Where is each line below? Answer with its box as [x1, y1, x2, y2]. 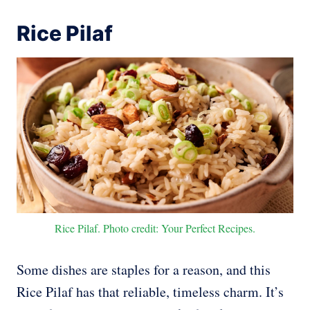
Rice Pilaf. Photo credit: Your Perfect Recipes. [55, 221, 255, 236]
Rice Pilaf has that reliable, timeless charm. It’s [17, 282, 284, 302]
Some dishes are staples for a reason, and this [17, 260, 271, 280]
